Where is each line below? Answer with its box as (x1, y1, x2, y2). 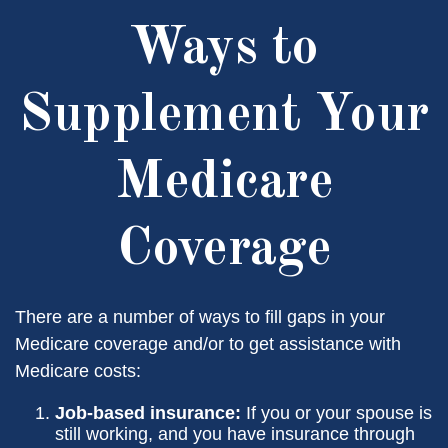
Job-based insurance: (55, 403, 241, 423)
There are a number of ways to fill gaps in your (15, 307, 385, 327)
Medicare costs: (15, 361, 141, 381)
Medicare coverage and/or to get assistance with (15, 334, 401, 354)
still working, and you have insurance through (55, 424, 415, 444)
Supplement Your (19, 89, 429, 143)
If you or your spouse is (241, 403, 432, 423)
